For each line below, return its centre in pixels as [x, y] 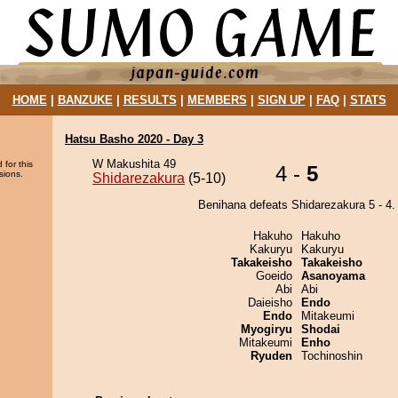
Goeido [274, 276]
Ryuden [271, 356]
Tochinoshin [332, 356]
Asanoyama [333, 276]
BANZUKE [85, 100]
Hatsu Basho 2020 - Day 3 [134, 139]
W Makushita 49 [134, 164]
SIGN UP [281, 100]
